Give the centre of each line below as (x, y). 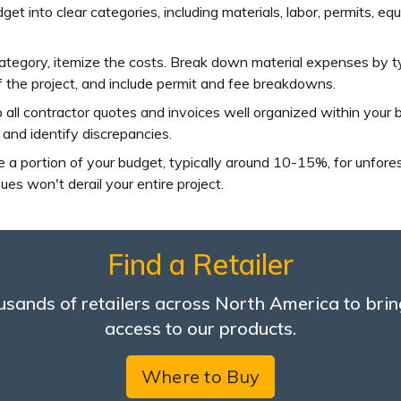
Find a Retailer (200, 264)
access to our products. (200, 328)
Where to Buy (200, 376)
